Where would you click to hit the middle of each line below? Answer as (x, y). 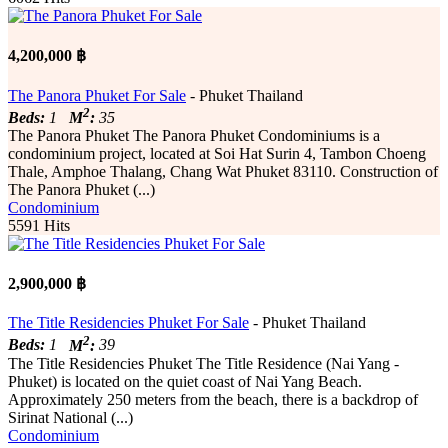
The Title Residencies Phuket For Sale (128, 323)
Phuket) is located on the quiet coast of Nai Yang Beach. (185, 381)
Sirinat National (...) (70, 417)
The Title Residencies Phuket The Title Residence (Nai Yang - (203, 363)
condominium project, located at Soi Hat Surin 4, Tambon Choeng (217, 153)
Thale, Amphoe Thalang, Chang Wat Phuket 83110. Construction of (223, 171)
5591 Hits (39, 225)
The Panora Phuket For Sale (97, 95)
